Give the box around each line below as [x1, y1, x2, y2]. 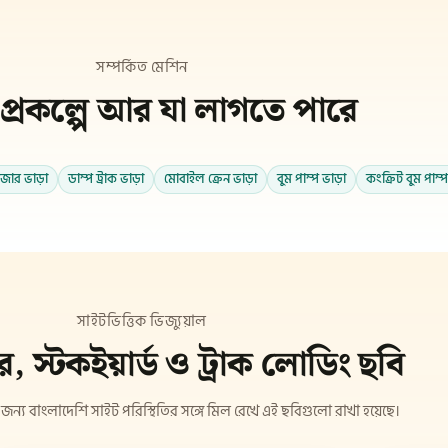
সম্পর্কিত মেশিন [96, 54, 188, 80]
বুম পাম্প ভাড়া [277, 169, 346, 190]
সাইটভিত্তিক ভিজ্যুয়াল [77, 308, 207, 334]
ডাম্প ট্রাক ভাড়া [68, 169, 144, 190]
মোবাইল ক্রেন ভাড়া [164, 169, 257, 190]
